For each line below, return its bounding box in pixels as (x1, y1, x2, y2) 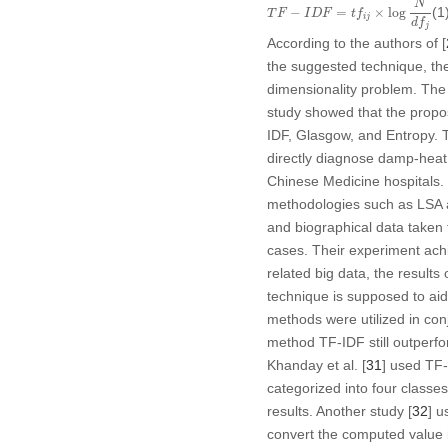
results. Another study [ (266, 402, 412, 419)
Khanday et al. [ (266, 356, 366, 373)
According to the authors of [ (266, 34, 446, 51)
